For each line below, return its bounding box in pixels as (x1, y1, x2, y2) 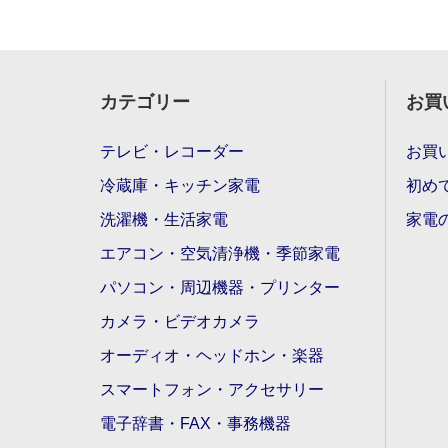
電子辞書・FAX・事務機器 (100, 414, 291, 432)
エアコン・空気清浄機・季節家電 (100, 244, 340, 262)
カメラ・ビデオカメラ (100, 312, 260, 330)
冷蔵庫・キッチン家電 (100, 176, 260, 194)
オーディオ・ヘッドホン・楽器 (100, 346, 324, 364)
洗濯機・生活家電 (100, 210, 228, 228)
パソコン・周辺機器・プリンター (100, 278, 340, 296)
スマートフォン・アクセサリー (100, 380, 324, 398)
